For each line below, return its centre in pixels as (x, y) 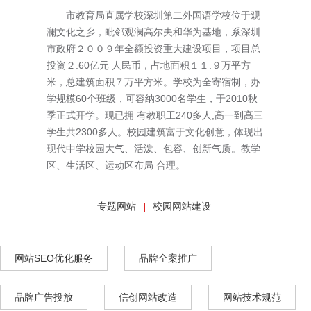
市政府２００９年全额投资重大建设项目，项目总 (154, 48)
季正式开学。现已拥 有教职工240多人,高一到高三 (155, 115)
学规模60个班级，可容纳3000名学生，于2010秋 (152, 98)
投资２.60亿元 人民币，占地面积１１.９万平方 (149, 65)
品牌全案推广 (168, 258)
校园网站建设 (182, 206)
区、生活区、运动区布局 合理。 (116, 165)
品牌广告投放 (44, 297)
